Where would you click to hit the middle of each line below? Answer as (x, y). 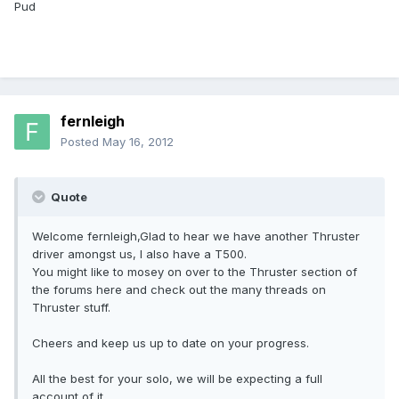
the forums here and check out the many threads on (179, 290)
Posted (81, 142)
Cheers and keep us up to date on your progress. (171, 343)
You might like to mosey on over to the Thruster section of (195, 272)
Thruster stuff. (71, 308)
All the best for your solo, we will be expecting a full (177, 379)
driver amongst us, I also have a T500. (139, 254)
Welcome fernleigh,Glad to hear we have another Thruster (196, 236)
